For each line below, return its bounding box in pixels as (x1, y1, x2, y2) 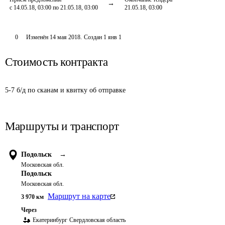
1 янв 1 (103, 34, 122, 41)
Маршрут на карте (48, 192, 110, 200)
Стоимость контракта (5, 56, 108, 68)
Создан (83, 34, 102, 41)
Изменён (26, 34, 50, 41)
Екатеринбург (33, 216, 67, 223)
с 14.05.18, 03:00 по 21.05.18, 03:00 (10, 4, 98, 11)
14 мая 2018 (49, 34, 80, 41)
